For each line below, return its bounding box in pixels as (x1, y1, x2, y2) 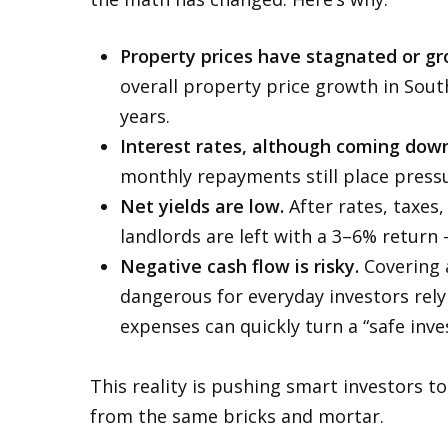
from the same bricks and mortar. (90, 404, 384, 428)
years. (120, 104, 170, 128)
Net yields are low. (120, 194, 284, 218)
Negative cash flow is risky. (120, 254, 359, 278)
